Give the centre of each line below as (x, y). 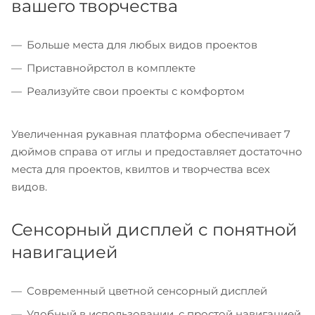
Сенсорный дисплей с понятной (154, 229)
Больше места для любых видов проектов (142, 44)
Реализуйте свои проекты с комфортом (136, 91)
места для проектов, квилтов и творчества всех (141, 169)
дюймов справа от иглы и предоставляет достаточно (157, 151)
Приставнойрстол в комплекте (111, 67)
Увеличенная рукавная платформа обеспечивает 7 (151, 134)
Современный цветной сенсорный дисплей (147, 290)
